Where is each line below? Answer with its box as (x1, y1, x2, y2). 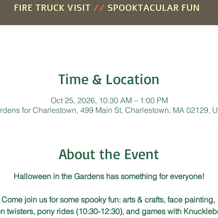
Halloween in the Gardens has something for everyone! (14, 171, 204, 181)
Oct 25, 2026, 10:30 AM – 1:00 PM (50, 95, 168, 105)
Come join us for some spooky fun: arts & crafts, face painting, (1, 194, 217, 204)
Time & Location (58, 69, 160, 88)
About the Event (59, 144, 159, 163)
